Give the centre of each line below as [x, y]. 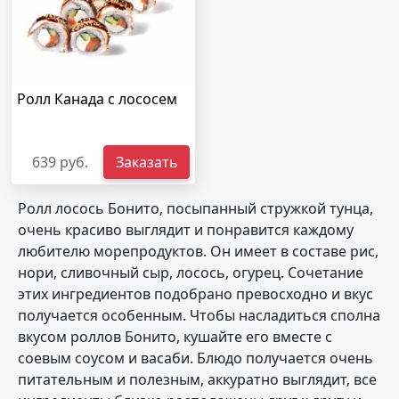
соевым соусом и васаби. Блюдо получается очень [195, 358]
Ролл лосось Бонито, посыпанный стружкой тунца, [195, 208]
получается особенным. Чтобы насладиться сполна [199, 315]
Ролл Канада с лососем [97, 99]
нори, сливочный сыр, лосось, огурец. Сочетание [191, 273]
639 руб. [60, 162]
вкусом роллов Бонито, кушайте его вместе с [175, 337]
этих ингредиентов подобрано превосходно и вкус [195, 294]
